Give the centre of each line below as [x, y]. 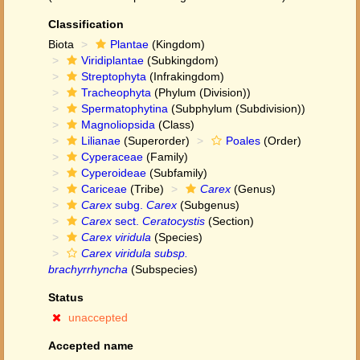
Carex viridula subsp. [135, 253]
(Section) [229, 221]
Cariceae [104, 189]
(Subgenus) [208, 205]
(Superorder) [155, 141]
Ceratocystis [174, 221]
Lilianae [101, 141]
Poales [243, 141]
